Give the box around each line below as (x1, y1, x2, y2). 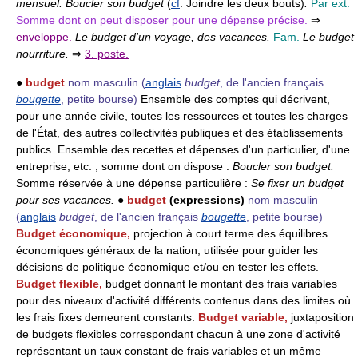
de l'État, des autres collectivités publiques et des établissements (16, 126, 343, 139)
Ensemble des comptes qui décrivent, (137, 93, 330, 105)
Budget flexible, (16, 277, 105, 290)
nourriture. (16, 47, 72, 60)
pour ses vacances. (16, 193, 114, 206)
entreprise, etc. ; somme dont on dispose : (16, 160, 233, 173)
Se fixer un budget (251, 177, 344, 189)
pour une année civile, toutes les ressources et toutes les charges (16, 109, 348, 122)
